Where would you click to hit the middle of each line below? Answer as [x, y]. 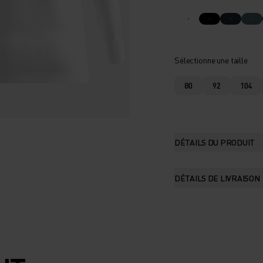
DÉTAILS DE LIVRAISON [217, 178]
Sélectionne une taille [211, 60]
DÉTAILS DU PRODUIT [215, 142]
